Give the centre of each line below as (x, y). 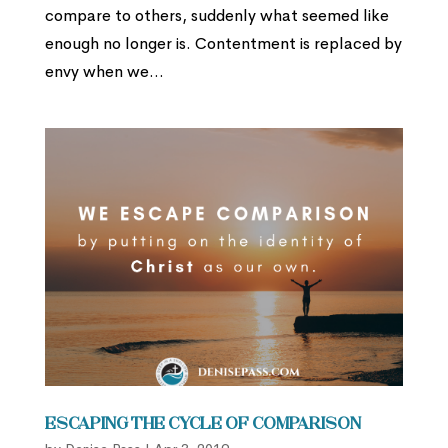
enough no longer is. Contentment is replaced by (223, 44)
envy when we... (104, 72)
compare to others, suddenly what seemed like (216, 16)
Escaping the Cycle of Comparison (202, 424)
